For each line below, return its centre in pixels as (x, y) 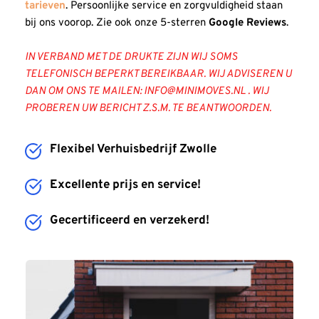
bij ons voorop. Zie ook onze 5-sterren (117, 23)
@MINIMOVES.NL (206, 91)
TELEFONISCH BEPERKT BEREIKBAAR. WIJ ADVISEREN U (158, 74)
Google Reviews (247, 23)
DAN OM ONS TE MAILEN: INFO (96, 91)
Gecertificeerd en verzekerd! (130, 220)
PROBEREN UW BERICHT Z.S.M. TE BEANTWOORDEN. (149, 108)
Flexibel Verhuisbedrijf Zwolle (133, 149)
